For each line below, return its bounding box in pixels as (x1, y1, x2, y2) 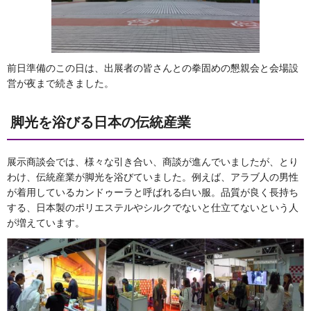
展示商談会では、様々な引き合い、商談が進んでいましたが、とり (7, 155, 299, 167)
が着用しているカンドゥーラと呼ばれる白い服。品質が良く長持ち (7, 186, 299, 198)
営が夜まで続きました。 (7, 77, 114, 89)
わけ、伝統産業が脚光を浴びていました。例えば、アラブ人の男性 (7, 171, 299, 183)
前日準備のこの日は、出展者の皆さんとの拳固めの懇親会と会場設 (7, 62, 299, 74)
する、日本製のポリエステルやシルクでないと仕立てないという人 (7, 201, 299, 213)
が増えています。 (7, 217, 85, 228)
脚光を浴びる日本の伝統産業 (10, 114, 191, 130)
